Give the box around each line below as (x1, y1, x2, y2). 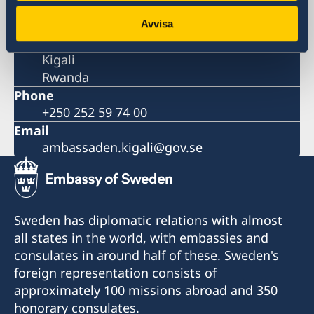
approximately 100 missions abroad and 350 (14, 282, 278, 299)
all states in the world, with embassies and (14, 229, 268, 247)
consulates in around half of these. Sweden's (14, 247, 279, 264)
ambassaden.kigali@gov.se (42, 139, 203, 156)
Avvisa (141, 18, 173, 30)
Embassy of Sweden (42, 16, 160, 34)
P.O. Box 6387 (42, 34, 122, 51)
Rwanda (42, 69, 89, 86)
